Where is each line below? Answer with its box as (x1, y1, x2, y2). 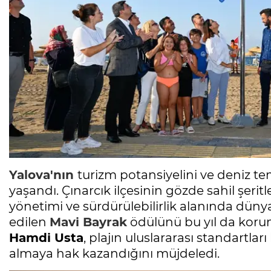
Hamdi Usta (9, 230, 83, 246)
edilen (9, 215, 50, 230)
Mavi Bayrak (50, 215, 127, 230)
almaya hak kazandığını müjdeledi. (9, 246, 220, 261)
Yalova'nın (9, 168, 74, 183)
